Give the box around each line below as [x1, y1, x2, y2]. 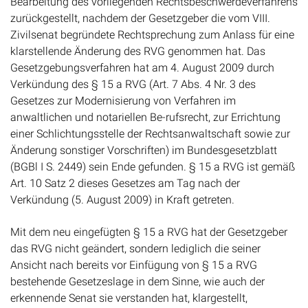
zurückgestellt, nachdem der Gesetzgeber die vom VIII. [10, 2, 270, 16]
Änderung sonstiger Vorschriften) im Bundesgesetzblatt [10, 134, 277, 148]
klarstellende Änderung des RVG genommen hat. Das [10, 35, 265, 49]
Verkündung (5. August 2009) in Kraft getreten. [10, 184, 234, 197]
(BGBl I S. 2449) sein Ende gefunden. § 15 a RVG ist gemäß [10, 151, 295, 164]
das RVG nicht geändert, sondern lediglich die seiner [10, 232, 261, 245]
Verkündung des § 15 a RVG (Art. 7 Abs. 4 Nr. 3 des [10, 68, 256, 82]
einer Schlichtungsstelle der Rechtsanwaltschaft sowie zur [10, 118, 290, 131]
